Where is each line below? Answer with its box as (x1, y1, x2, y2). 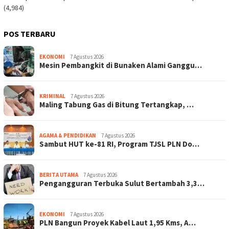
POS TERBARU (4, 28, 56, 39)
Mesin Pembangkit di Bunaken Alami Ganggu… (39, 60, 202, 70)
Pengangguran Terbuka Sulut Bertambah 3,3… (39, 178, 204, 188)
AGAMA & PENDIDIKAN (39, 131, 96, 139)
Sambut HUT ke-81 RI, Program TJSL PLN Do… (39, 139, 199, 149)
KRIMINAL (39, 92, 65, 100)
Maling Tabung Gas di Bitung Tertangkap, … (39, 99, 194, 109)
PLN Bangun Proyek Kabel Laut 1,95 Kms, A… (39, 217, 196, 227)
